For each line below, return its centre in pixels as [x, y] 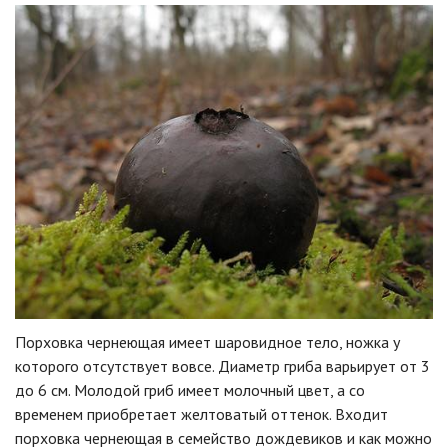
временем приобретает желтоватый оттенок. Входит [201, 413]
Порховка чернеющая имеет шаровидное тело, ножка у [207, 341]
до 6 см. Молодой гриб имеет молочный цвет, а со [190, 389]
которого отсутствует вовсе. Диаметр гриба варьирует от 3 [222, 365]
